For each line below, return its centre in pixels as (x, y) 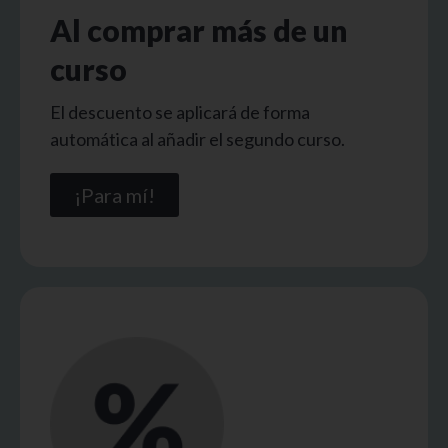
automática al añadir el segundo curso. (197, 139)
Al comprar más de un (199, 30)
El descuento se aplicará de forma (180, 112)
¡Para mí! (114, 195)
